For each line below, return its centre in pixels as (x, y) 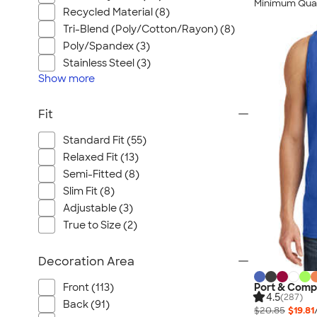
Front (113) (88, 287)
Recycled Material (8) (116, 12)
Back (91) (86, 304)
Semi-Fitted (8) (101, 174)
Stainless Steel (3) (107, 63)
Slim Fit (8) (89, 191)
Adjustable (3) (98, 208)
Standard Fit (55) (105, 140)
